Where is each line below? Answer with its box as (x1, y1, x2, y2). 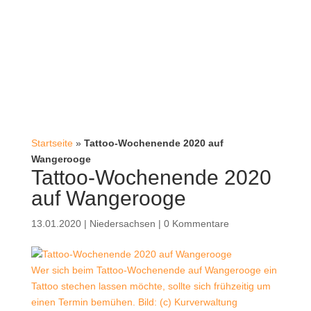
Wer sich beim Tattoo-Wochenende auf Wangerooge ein (31, 264, 277, 276)
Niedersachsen (89, 217, 155, 229)
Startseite (31, 137, 73, 149)
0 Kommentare (163, 217, 229, 229)
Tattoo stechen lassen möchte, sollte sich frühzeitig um (31, 280, 271, 292)
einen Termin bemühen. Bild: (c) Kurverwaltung (31, 296, 237, 308)
